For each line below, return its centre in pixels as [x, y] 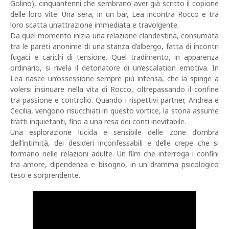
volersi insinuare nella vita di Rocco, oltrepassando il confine [114, 89]
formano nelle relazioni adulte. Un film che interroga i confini [114, 154]
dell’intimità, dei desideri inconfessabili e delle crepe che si [114, 143]
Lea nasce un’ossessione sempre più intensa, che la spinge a [114, 79]
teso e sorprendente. [45, 175]
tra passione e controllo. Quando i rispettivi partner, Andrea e [114, 100]
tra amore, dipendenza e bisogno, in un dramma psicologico [114, 165]
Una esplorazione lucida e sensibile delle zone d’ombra [114, 132]
